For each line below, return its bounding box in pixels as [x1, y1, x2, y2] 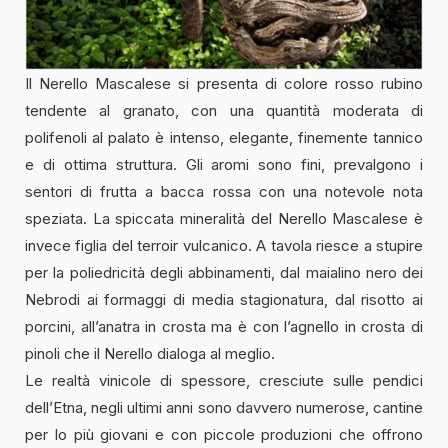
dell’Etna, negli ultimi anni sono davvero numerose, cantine [25, 398, 423, 418]
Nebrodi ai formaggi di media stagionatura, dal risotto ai [25, 290, 423, 310]
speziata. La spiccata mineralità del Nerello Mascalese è [25, 209, 423, 229]
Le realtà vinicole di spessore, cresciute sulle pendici [25, 371, 423, 391]
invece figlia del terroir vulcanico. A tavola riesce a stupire [25, 236, 423, 256]
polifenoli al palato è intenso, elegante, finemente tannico [25, 128, 423, 148]
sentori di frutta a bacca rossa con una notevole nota [25, 182, 423, 202]
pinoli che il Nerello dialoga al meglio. [25, 344, 275, 364]
